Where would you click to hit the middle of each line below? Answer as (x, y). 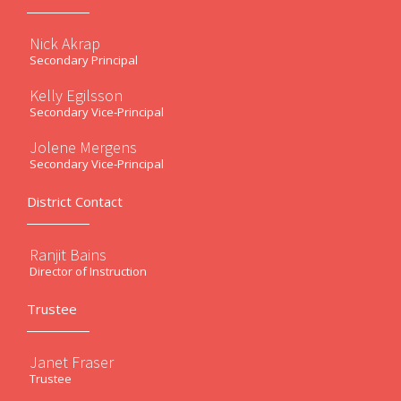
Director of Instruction (88, 271)
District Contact (75, 201)
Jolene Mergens (83, 147)
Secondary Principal (84, 60)
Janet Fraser (72, 362)
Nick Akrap (65, 43)
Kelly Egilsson (76, 95)
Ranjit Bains (68, 255)
